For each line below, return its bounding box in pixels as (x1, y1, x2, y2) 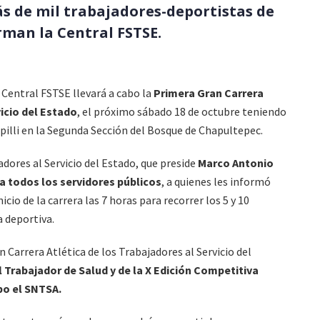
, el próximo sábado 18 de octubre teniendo (77, 104, 286, 119)
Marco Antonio (198, 155, 274, 170)
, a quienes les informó (161, 174, 271, 189)
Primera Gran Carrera (151, 85, 264, 100)
